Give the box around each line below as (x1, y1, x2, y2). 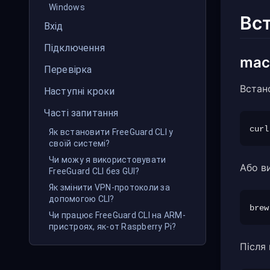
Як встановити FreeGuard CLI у (49, 127, 174, 137)
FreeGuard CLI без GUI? (49, 166, 140, 176)
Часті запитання (44, 107, 119, 119)
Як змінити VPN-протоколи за (49, 183, 170, 192)
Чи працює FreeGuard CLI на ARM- (49, 210, 186, 220)
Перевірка (44, 64, 92, 75)
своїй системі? (49, 139, 110, 148)
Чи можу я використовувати (49, 155, 166, 165)
